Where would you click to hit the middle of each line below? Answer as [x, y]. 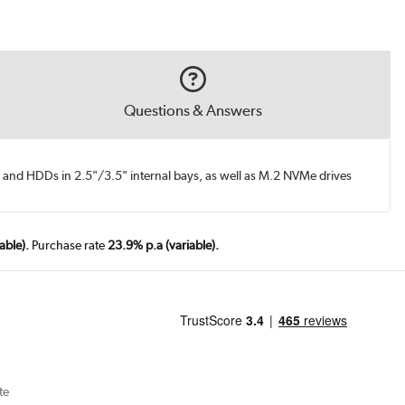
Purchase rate [68, 245]
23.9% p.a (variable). [163, 245]
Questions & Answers [193, 110]
